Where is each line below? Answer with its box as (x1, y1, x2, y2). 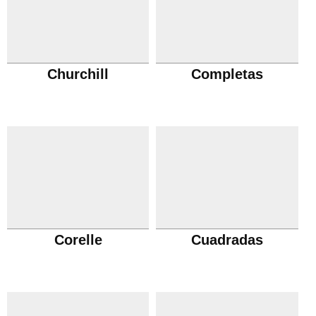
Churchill (47, 66, 109, 82)
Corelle (54, 232, 102, 248)
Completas (191, 66, 264, 82)
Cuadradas (191, 232, 264, 248)
